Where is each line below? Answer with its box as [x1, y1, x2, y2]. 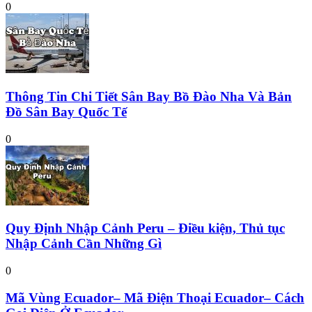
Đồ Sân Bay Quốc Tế [6, 104, 127, 119]
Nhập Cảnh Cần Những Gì [6, 236, 162, 251]
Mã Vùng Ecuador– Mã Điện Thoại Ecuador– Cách [6, 290, 304, 305]
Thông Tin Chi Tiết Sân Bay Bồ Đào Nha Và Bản [6, 88, 292, 104]
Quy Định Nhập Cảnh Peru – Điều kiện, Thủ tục [6, 221, 285, 236]
